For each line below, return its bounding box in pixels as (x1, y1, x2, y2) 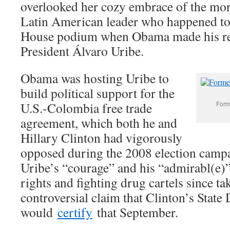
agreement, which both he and (21, 114, 177, 132)
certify (57, 203, 92, 221)
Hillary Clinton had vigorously (21, 129, 182, 147)
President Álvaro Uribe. (21, 42, 144, 60)
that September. (92, 203, 178, 221)
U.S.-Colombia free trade (21, 99, 152, 117)
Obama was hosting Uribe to (21, 69, 169, 87)
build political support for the (21, 84, 175, 102)
